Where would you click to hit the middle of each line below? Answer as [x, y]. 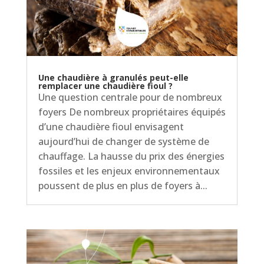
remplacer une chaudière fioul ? [105, 85]
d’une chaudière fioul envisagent [111, 126]
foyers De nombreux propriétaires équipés [132, 112]
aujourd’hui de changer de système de [123, 141]
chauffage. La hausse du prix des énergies [131, 156]
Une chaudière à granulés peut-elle [113, 77]
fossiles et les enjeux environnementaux [129, 171]
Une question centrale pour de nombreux [130, 97]
